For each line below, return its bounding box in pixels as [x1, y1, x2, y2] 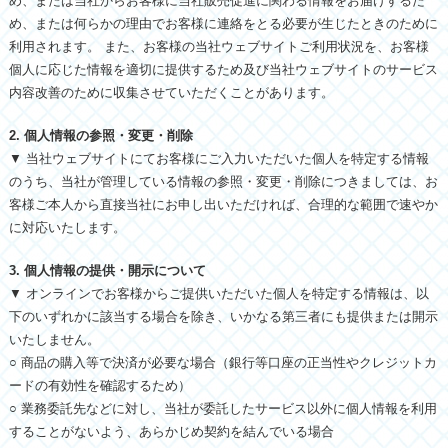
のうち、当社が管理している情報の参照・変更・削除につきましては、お [8, 174, 438, 189]
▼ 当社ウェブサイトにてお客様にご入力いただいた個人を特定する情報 [8, 151, 429, 166]
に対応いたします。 [8, 220, 126, 235]
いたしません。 [8, 332, 100, 347]
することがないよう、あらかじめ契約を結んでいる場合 [8, 424, 334, 439]
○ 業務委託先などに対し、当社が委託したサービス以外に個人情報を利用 [8, 401, 437, 416]
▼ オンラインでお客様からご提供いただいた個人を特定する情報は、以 [8, 286, 429, 301]
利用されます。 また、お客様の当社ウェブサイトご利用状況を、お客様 [8, 39, 429, 54]
